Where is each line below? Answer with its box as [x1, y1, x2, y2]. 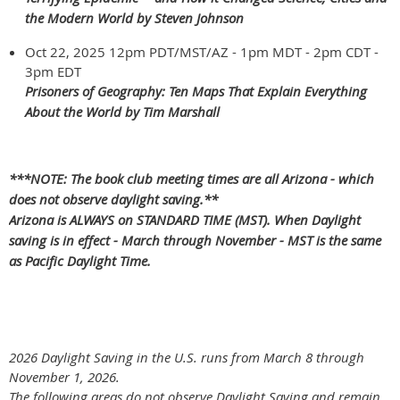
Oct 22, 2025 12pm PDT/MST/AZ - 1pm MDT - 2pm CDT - [25, 43, 379, 62]
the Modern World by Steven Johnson [25, 9, 244, 28]
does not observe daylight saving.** [9, 190, 218, 209]
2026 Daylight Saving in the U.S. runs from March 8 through [9, 348, 364, 367]
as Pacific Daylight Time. [9, 252, 154, 271]
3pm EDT [25, 62, 81, 81]
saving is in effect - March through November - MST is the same [9, 231, 381, 250]
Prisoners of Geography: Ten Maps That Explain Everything [25, 82, 367, 101]
